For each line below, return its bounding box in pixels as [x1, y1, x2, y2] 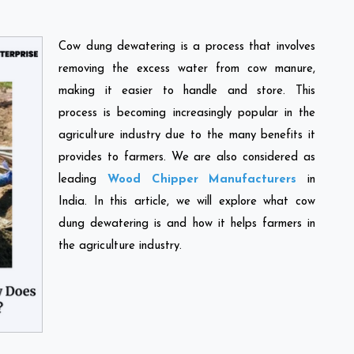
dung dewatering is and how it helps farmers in [58, 217, 315, 230]
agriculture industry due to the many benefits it [58, 129, 315, 141]
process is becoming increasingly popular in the [58, 107, 315, 119]
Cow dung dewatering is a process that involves [58, 40, 315, 53]
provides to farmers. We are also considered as [58, 151, 315, 164]
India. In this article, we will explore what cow [58, 195, 315, 208]
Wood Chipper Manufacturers [107, 173, 297, 186]
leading [58, 173, 107, 186]
